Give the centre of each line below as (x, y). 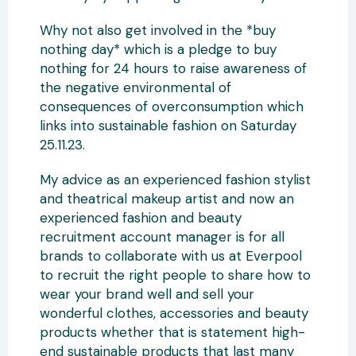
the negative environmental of (135, 87)
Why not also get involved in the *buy (158, 30)
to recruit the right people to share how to (175, 275)
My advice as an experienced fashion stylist (175, 180)
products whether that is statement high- (172, 332)
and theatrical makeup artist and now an (167, 199)
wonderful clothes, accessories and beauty (174, 313)
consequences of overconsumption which (172, 106)
